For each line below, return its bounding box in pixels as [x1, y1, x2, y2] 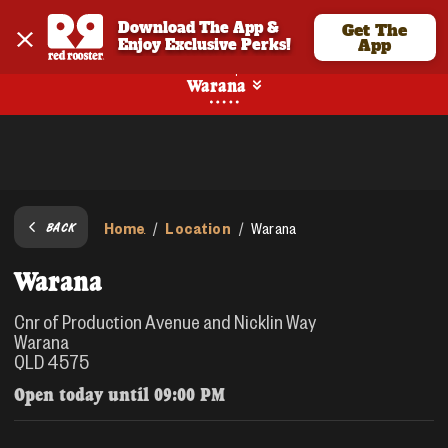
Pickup [207, 60, 241, 76]
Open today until [14, 383, 154, 405]
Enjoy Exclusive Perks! [118, 34, 292, 55]
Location [165, 217, 231, 238]
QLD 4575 [14, 349, 89, 373]
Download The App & [118, 17, 280, 38]
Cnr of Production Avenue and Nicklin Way [14, 309, 316, 333]
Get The [342, 19, 408, 41]
